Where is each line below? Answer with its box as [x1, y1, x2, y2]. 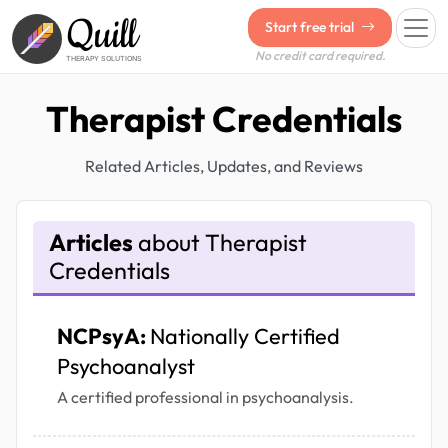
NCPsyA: [57, 322, 150, 351]
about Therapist [133, 228, 307, 258]
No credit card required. [254, 48, 386, 63]
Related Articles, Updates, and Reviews [85, 156, 363, 176]
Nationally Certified [150, 322, 340, 351]
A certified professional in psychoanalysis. [57, 387, 354, 408]
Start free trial [265, 18, 357, 36]
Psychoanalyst [57, 352, 195, 381]
